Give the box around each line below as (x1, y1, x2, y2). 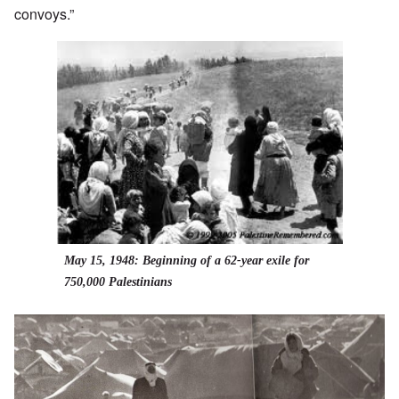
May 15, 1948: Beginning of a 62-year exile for (63, 254, 309, 268)
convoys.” (14, 4, 74, 25)
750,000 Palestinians (63, 275, 172, 289)
